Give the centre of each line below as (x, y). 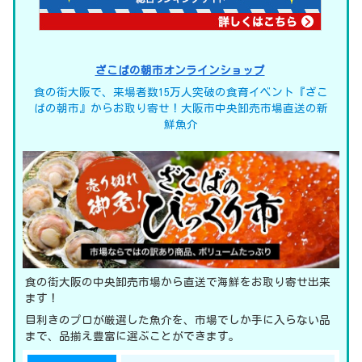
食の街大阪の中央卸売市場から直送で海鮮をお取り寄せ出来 (177, 282)
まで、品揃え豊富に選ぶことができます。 (132, 336)
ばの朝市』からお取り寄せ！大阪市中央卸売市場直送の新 (181, 109)
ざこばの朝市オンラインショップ (180, 71)
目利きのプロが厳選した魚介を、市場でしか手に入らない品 (177, 320)
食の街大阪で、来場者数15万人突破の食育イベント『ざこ (181, 93)
